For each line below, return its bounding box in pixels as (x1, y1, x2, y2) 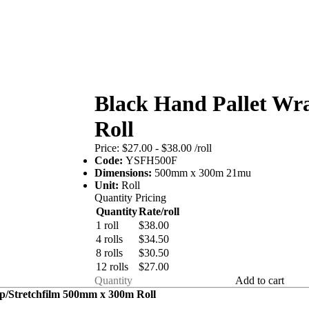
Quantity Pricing (94, 192, 167, 203)
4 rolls (96, 233, 123, 245)
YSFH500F (126, 154, 178, 166)
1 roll (96, 219, 119, 231)
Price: (94, 142, 120, 154)
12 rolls (96, 261, 129, 272)
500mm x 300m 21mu (154, 167, 252, 179)
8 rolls (96, 247, 123, 259)
